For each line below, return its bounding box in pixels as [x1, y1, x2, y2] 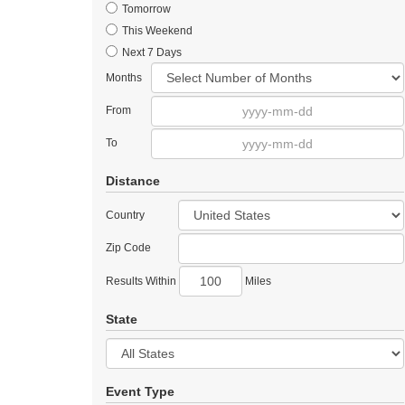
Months [106, 71, 142, 84]
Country [106, 209, 145, 221]
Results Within [106, 275, 179, 287]
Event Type [106, 384, 174, 399]
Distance [106, 174, 160, 188]
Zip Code [106, 241, 151, 254]
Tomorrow [119, 3, 171, 15]
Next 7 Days [119, 46, 182, 59]
